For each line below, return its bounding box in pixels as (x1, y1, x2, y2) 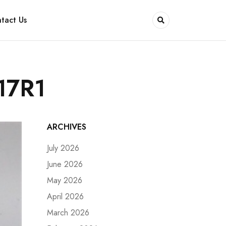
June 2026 (47, 158, 83, 170)
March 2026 (47, 207, 89, 218)
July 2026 (47, 142, 79, 154)
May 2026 (47, 175, 82, 186)
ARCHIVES (47, 121, 86, 133)
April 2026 (47, 191, 84, 202)
